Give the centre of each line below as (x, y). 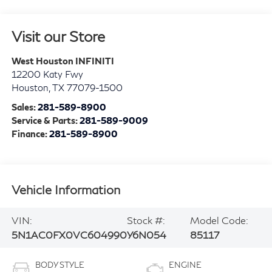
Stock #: (146, 220)
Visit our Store (58, 36)
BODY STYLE (59, 264)
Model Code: (219, 220)
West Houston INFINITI (63, 61)
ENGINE (185, 264)
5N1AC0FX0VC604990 (69, 234)
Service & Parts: (45, 121)
